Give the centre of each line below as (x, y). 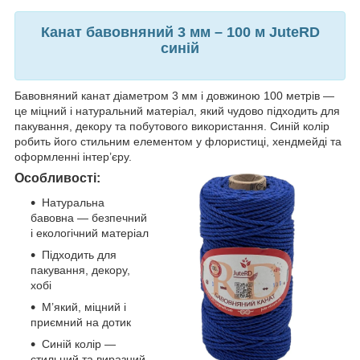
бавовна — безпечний (89, 218)
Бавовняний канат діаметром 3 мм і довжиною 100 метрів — (174, 96)
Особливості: (57, 178)
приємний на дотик (81, 323)
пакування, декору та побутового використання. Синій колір (172, 127)
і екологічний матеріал (90, 233)
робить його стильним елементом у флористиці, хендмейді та (178, 142)
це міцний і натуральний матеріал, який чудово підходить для (177, 111)
